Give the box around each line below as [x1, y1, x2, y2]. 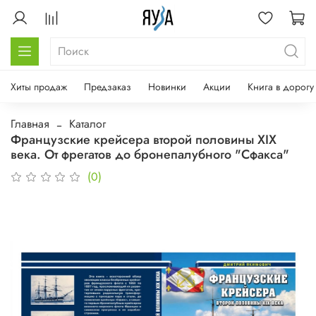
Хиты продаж [11, 79, 67, 94]
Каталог [69, 115, 106, 132]
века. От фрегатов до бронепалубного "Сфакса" [11, 145, 289, 164]
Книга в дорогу [248, 79, 314, 94]
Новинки [148, 79, 186, 94]
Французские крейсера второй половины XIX [11, 130, 276, 149]
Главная [11, 115, 49, 132]
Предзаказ [84, 79, 131, 94]
